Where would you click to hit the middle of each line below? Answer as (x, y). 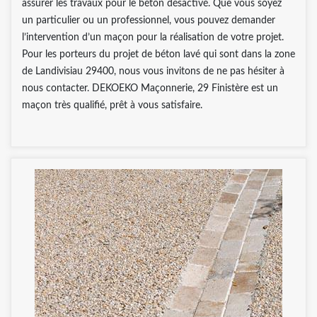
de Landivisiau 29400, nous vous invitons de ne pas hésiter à (153, 71)
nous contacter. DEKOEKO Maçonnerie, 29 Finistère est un (150, 88)
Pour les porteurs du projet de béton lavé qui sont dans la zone (158, 54)
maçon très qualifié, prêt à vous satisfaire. (112, 105)
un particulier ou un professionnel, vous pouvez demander (149, 20)
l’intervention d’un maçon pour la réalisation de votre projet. (153, 37)
